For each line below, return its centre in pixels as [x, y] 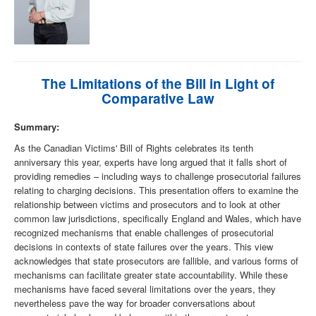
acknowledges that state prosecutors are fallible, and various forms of [156, 261]
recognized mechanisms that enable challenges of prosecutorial [144, 233]
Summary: [37, 127]
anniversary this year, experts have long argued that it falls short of [151, 162]
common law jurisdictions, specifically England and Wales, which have [158, 219]
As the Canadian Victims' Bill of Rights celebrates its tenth [134, 148]
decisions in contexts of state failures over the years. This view [144, 247]
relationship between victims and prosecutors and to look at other [147, 205]
